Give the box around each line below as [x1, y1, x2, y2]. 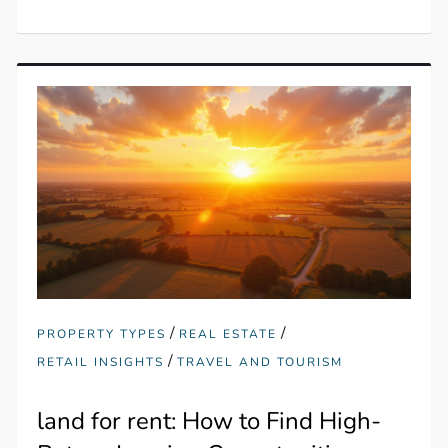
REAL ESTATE [179, 326, 278, 343]
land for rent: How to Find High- [37, 405, 382, 438]
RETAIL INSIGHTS [37, 354, 165, 371]
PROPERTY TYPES [37, 326, 167, 343]
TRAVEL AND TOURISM [177, 354, 344, 371]
